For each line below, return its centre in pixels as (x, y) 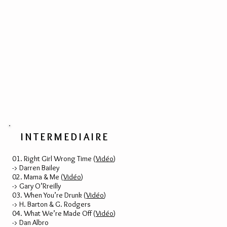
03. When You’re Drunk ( (49, 195)
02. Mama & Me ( (38, 177)
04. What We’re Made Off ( (54, 213)
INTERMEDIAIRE (65, 137)
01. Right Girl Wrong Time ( (54, 159)
